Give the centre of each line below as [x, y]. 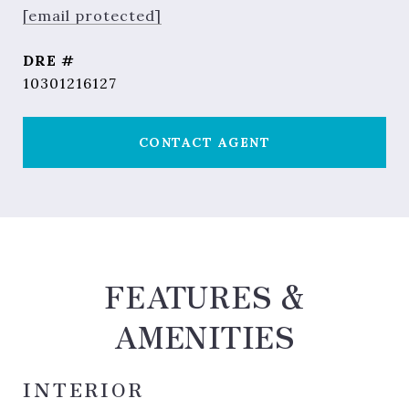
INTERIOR [84, 389]
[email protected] [92, 16]
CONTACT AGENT [204, 142]
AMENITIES [204, 336]
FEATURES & [204, 296]
